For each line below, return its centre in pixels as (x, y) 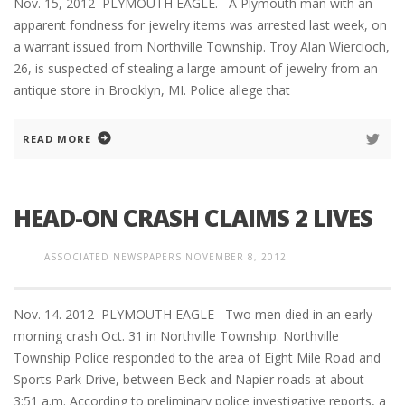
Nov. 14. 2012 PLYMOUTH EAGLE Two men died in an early (193, 315)
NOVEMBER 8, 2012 (236, 257)
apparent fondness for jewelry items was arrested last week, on (200, 25)
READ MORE (57, 139)
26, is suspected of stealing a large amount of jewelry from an (196, 69)
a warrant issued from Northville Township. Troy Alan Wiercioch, (202, 47)
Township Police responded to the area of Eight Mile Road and (197, 358)
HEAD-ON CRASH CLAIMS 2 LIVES (193, 218)
